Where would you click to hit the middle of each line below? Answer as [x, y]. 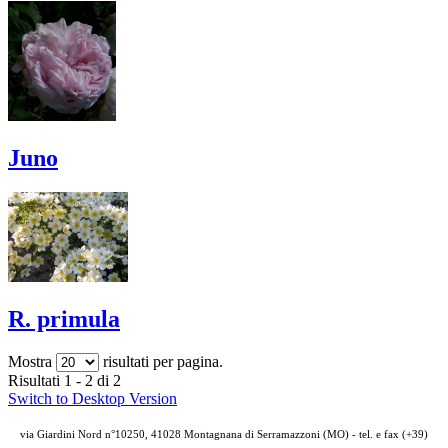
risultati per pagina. [161, 362]
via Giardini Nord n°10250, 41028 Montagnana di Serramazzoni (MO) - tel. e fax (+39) [224, 435]
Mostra [32, 362]
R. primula [64, 319]
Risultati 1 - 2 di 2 [64, 381]
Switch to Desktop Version [92, 399]
